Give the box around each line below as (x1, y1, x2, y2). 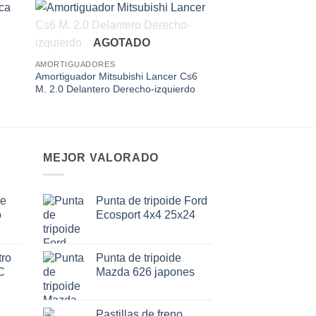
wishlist (170, 43, 199, 52)
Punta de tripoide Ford (96, 195, 207, 207)
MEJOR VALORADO (43, 151, 159, 164)
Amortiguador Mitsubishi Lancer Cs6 (35, 71, 197, 83)
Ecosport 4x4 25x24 (96, 209, 195, 221)
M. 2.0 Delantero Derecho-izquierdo (35, 83, 195, 95)
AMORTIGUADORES (35, 59, 116, 68)
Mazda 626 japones (96, 266, 195, 279)
